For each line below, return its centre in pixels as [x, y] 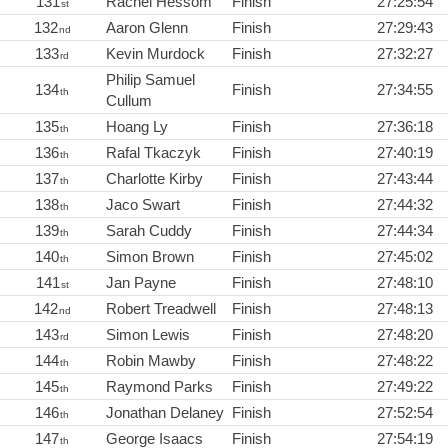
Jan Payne [141, 283]
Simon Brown [150, 257]
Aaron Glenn [147, 28]
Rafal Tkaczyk [153, 153]
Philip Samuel [150, 80]
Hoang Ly [137, 127]
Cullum [129, 101]
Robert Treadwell [161, 309]
